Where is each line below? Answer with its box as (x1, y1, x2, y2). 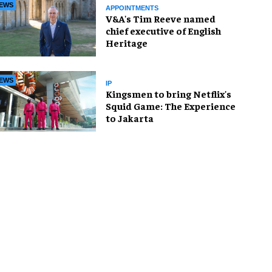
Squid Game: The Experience (106, 99, 236, 112)
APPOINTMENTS (106, 4, 158, 12)
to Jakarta (106, 111, 154, 124)
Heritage (106, 36, 148, 49)
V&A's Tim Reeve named (106, 12, 216, 24)
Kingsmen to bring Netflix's (106, 87, 231, 100)
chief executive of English (106, 24, 221, 36)
